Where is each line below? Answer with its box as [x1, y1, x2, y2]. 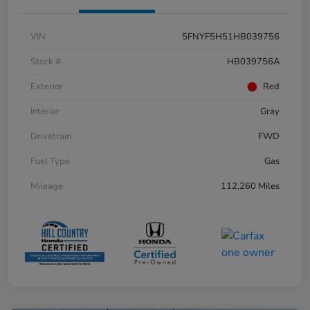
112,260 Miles [221, 180, 280, 193]
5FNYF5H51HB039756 [182, 30, 280, 44]
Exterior [30, 80, 63, 93]
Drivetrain [30, 130, 71, 143]
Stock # [30, 55, 61, 69]
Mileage [30, 180, 63, 193]
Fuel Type [30, 155, 70, 168]
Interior [30, 105, 60, 118]
